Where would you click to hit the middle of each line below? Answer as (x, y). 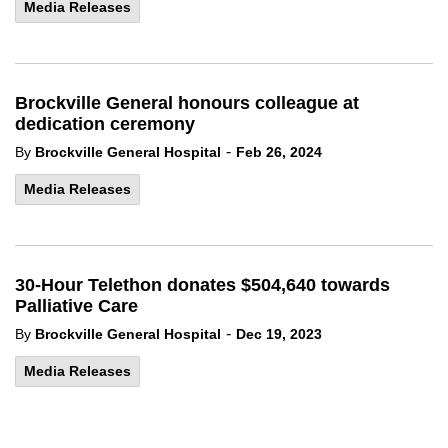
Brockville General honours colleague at (187, 103)
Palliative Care (76, 306)
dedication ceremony (105, 124)
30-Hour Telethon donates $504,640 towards (202, 285)
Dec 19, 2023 (279, 334)
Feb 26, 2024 (279, 152)
